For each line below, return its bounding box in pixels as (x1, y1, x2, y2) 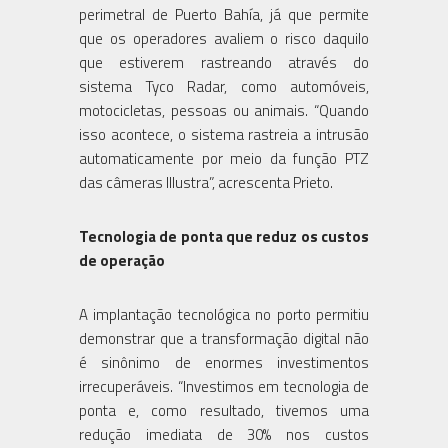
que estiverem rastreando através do (79, 50, 369, 74)
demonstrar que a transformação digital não (79, 326, 369, 350)
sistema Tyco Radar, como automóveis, (79, 74, 369, 98)
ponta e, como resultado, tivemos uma (79, 398, 369, 422)
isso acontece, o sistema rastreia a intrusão (79, 122, 369, 146)
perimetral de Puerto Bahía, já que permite (79, 2, 369, 26)
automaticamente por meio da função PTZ (79, 146, 369, 170)
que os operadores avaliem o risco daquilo (79, 26, 369, 50)
